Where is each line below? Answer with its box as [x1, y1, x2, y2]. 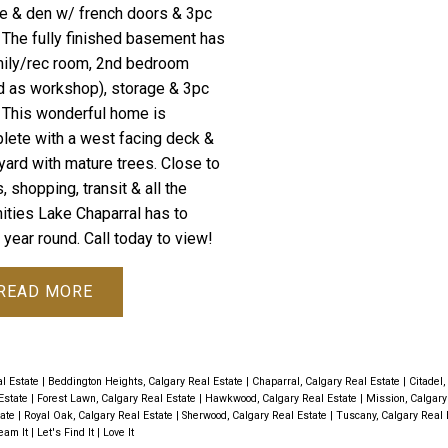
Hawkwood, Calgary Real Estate [204, 392, 360, 406]
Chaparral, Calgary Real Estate [251, 375, 403, 389]
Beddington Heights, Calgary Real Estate [47, 375, 246, 389]
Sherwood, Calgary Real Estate [181, 409, 330, 423]
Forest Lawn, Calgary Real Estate [36, 392, 199, 406]
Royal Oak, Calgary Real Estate [23, 409, 176, 423]
